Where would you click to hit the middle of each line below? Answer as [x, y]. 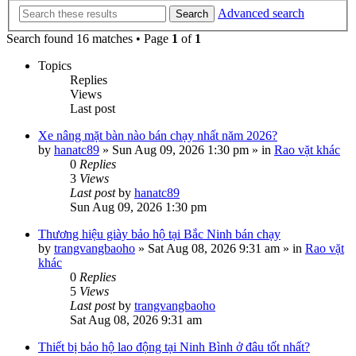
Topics [55, 66]
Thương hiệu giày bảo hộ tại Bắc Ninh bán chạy [159, 234]
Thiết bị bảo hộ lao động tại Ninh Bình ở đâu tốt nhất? [174, 347]
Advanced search [261, 13]
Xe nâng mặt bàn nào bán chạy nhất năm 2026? [158, 135]
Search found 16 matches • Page [89, 39]
